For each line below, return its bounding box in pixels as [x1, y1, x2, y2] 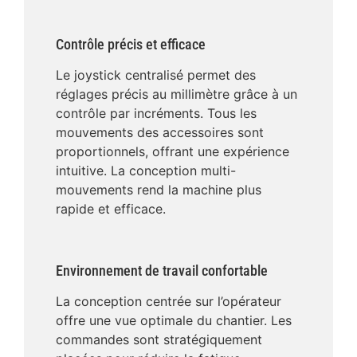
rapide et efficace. [56, 200, 166, 217]
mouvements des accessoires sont [56, 124, 264, 140]
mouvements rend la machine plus [56, 181, 261, 198]
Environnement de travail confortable [56, 261, 268, 279]
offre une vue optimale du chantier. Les [56, 312, 292, 328]
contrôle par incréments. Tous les [56, 104, 257, 121]
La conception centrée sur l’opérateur [56, 292, 281, 309]
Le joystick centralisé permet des [56, 66, 256, 83]
